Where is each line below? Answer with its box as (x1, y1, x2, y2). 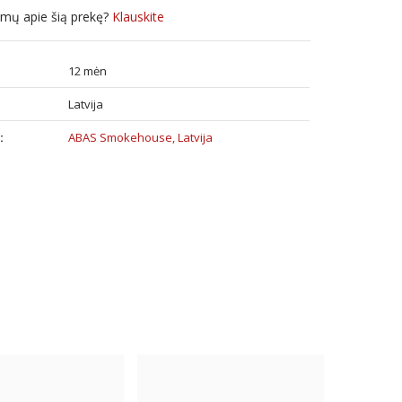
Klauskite (112, 8, 165, 25)
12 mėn (68, 63, 108, 79)
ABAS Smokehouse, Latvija (68, 129, 214, 145)
